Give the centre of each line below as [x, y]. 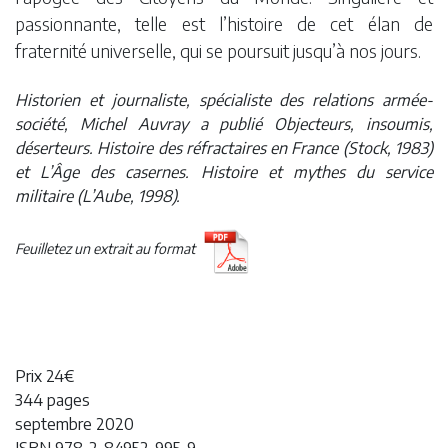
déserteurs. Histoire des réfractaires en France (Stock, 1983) [224, 147]
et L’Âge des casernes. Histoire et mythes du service [224, 171]
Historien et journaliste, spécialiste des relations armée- [224, 99]
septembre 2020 [74, 423]
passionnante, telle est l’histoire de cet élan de [224, 23]
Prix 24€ [44, 375]
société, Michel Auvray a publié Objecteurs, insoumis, [224, 123]
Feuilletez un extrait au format [106, 248]
